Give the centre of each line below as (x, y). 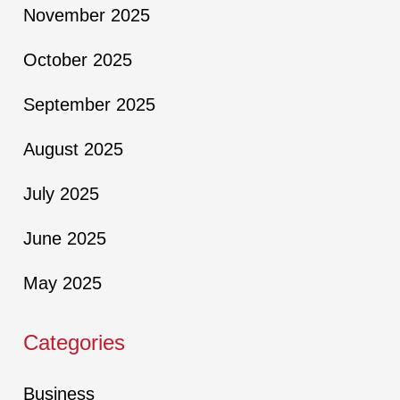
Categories (74, 342)
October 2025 (78, 60)
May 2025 (62, 283)
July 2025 (61, 194)
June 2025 (65, 238)
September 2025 (89, 104)
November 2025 (87, 15)
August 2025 (73, 149)
